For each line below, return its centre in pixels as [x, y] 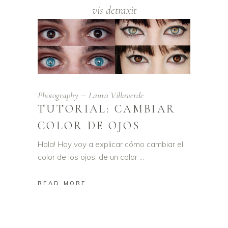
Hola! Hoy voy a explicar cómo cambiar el [110, 144]
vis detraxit [114, 10]
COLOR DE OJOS [89, 125]
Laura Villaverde [116, 95]
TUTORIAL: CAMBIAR [107, 109]
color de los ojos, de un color [89, 157]
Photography [58, 95]
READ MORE [62, 183]
